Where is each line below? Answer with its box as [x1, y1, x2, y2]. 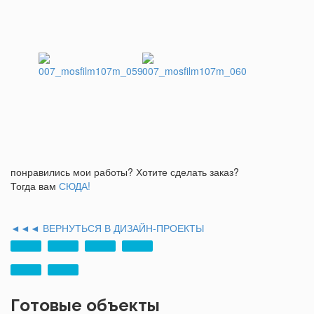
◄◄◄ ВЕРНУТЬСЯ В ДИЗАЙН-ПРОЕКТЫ [11, 220, 204, 235]
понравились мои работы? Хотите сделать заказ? [11, 164, 239, 179]
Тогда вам [11, 178, 59, 193]
